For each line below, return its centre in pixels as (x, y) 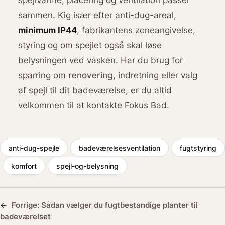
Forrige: (26, 205)
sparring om (43, 75)
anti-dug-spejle (34, 148)
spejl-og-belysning (87, 166)
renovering (90, 75)
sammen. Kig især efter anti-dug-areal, (97, 15)
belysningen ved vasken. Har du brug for (100, 60)
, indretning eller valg (155, 75)
